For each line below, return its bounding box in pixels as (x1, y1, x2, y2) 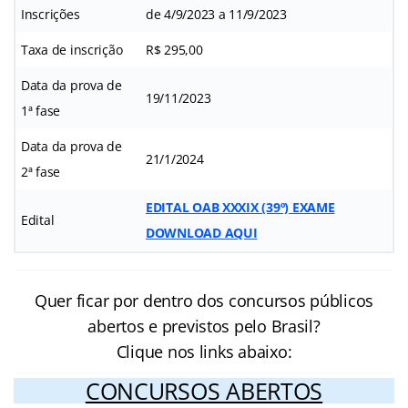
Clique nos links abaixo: (116, 341, 292, 363)
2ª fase (21, 163, 61, 181)
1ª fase (21, 102, 61, 120)
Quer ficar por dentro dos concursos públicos (34, 290, 374, 312)
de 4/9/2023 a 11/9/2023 (146, 5, 287, 24)
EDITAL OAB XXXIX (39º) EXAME (146, 199, 335, 217)
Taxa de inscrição (21, 41, 123, 59)
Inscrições (21, 5, 80, 24)
